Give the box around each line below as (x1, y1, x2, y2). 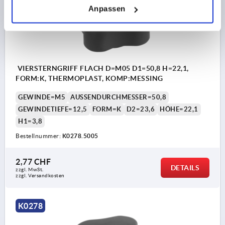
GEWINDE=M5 (18, 93, 65, 101)
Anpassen (88, 4, 126, 13)
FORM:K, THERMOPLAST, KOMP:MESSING (16, 74, 163, 83)
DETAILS (170, 164, 199, 172)
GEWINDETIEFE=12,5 (18, 105, 87, 114)
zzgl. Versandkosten (16, 173, 65, 179)
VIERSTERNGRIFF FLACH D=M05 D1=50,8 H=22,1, (16, 64, 189, 73)
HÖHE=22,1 (160, 105, 198, 114)
